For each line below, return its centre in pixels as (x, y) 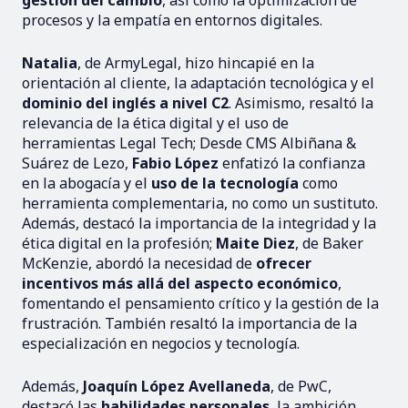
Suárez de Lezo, (77, 163)
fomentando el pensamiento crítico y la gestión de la (200, 303)
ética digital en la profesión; (119, 243)
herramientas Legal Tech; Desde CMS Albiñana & (189, 143)
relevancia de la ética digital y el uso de (155, 122)
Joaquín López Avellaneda (177, 386)
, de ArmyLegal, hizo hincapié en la (196, 62)
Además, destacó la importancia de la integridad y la (199, 223)
